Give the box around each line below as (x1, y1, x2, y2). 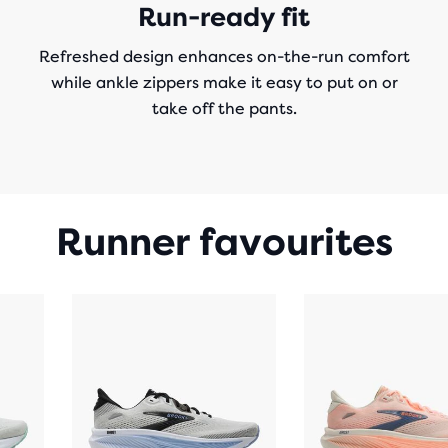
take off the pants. (151, 99, 297, 118)
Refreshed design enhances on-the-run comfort (38, 47, 410, 66)
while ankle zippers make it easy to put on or (50, 73, 398, 92)
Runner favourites (55, 221, 393, 264)
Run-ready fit (138, 2, 310, 32)
